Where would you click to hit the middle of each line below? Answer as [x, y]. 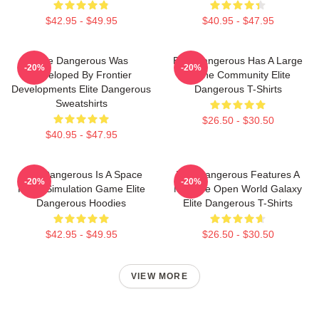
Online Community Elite [238, 75]
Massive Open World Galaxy [238, 189]
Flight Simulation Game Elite [81, 189]
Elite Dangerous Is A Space [81, 174]
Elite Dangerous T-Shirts [238, 203]
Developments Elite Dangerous [81, 89]
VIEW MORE [159, 276]
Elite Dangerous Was [81, 61]
